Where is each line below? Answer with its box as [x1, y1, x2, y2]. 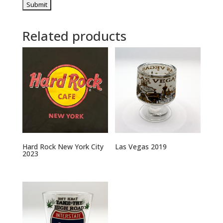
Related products [22, 27, 126, 45]
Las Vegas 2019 [115, 142, 167, 152]
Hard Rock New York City [22, 142, 104, 152]
